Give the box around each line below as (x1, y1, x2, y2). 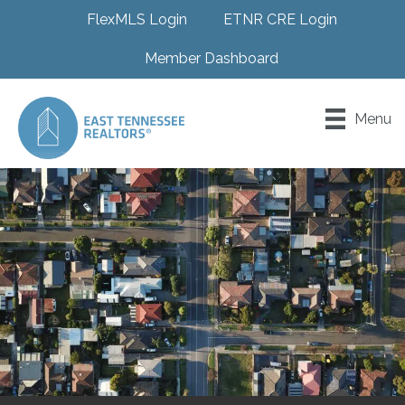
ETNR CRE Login (222, 11, 337, 28)
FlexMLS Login (86, 11, 187, 28)
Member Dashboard (145, 50, 278, 67)
